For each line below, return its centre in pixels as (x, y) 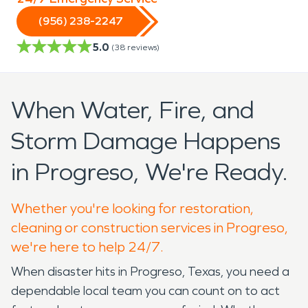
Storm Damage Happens (146, 141)
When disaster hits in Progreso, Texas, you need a (150, 271)
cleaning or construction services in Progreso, (150, 227)
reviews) (143, 47)
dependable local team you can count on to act (145, 290)
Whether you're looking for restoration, (132, 208)
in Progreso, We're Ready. (150, 172)
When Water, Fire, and (133, 110)
